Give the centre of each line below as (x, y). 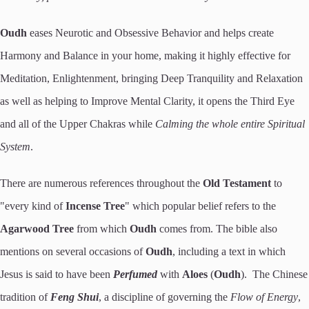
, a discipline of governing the (165, 297)
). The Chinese (274, 275)
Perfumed (135, 275)
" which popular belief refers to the (200, 206)
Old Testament (237, 183)
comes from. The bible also (217, 229)
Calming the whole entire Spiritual (230, 124)
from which (102, 229)
